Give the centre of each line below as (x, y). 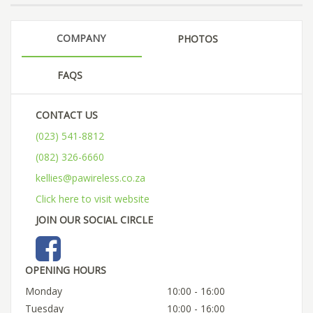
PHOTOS (198, 38)
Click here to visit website (93, 198)
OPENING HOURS (66, 270)
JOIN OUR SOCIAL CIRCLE (94, 219)
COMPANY (81, 38)
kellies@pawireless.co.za (90, 177)
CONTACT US (67, 115)
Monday (44, 291)
